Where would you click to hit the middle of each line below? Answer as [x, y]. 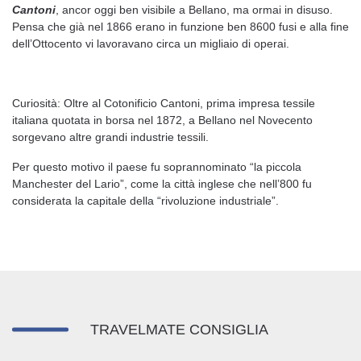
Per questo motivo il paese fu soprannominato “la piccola [157, 167]
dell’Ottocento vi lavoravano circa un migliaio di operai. [151, 44]
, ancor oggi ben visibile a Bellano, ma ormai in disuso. [194, 10]
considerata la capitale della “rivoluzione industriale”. [145, 201]
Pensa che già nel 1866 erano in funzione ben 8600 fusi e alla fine [180, 27]
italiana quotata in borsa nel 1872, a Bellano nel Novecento [162, 120]
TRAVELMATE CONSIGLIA [179, 329]
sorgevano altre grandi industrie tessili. [110, 137]
